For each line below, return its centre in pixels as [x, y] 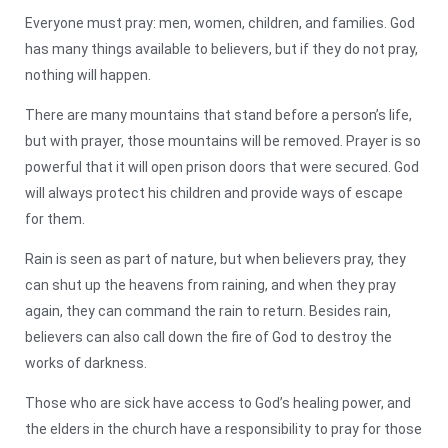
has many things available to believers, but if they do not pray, [221, 48]
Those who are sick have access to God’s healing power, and [218, 402]
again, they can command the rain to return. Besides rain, [208, 310]
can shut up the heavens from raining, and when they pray [210, 284]
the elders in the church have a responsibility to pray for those [223, 428]
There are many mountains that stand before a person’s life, [218, 114]
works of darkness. [86, 362]
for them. [55, 218]
